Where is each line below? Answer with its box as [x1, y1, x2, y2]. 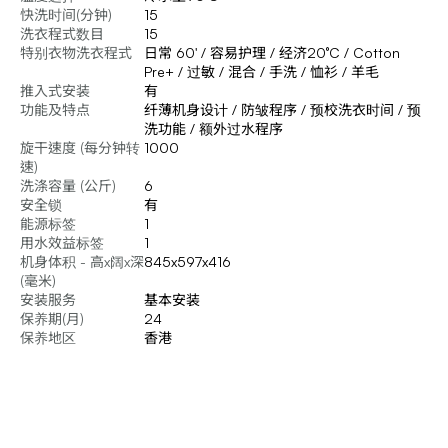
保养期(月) [20, 310, 84, 327]
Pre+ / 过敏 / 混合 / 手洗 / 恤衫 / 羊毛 [144, 63, 379, 80]
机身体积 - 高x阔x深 [20, 253, 144, 270]
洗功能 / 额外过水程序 [144, 120, 283, 137]
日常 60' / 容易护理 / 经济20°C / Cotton [144, 44, 400, 61]
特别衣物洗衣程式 [20, 44, 132, 61]
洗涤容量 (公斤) [20, 177, 116, 194]
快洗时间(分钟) [20, 6, 112, 23]
